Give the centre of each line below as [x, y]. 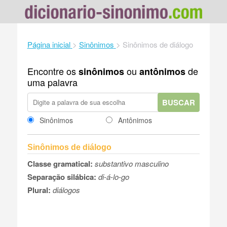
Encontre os [53, 71]
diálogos [66, 190]
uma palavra [52, 82]
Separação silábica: [62, 177]
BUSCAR [179, 102]
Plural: [39, 190]
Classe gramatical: [60, 163]
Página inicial [49, 44]
